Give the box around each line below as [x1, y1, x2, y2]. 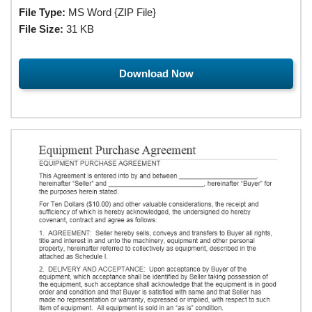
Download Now [118, 67, 194, 79]
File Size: [19, 22, 63, 35]
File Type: [19, 6, 65, 18]
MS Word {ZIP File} [65, 6, 156, 18]
